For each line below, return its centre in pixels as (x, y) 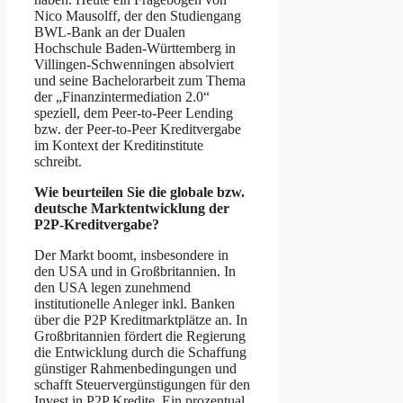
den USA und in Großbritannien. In (135, 271)
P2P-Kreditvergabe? (97, 224)
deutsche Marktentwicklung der (132, 208)
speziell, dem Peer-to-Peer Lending (134, 112)
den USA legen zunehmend (112, 287)
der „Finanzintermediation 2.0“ (122, 96)
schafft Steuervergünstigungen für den (142, 384)
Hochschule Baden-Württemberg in (135, 48)
